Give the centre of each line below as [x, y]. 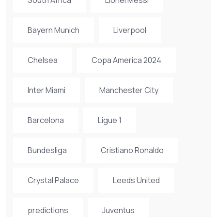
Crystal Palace [53, 180]
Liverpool [130, 30]
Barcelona [46, 120]
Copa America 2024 [126, 60]
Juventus [118, 210]
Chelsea [43, 60]
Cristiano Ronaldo [132, 150]
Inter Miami [46, 90]
